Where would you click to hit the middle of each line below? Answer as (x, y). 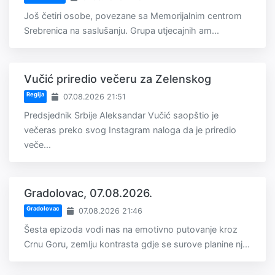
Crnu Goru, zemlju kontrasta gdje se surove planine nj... (137, 244)
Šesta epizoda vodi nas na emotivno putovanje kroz (131, 230)
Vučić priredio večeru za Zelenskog (118, 79)
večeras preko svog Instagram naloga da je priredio (130, 130)
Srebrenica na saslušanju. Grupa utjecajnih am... (122, 31)
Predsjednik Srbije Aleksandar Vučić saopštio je (121, 115)
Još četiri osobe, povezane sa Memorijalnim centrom (133, 16)
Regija (35, 95)
